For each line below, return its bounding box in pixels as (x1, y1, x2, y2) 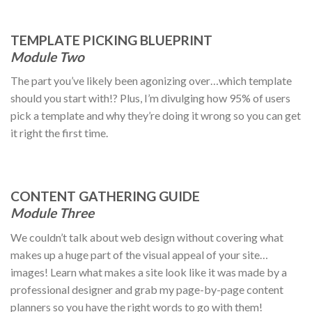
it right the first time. (10, 126, 108, 140)
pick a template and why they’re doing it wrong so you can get (10, 109, 301, 123)
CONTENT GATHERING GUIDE (10, 188, 200, 204)
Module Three (10, 205, 94, 221)
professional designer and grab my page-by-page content (10, 282, 283, 296)
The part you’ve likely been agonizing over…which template (10, 74, 292, 88)
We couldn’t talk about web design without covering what (10, 230, 283, 244)
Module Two (10, 48, 84, 65)
